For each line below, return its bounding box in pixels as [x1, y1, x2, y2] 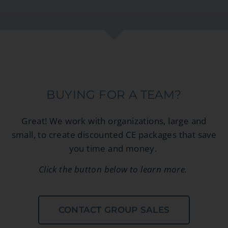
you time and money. [69, 142, 159, 154]
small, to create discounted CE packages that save [11, 128, 217, 140]
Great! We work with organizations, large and [21, 115, 207, 127]
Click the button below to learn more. [38, 163, 190, 176]
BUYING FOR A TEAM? [46, 87, 182, 102]
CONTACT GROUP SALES [58, 204, 170, 215]
